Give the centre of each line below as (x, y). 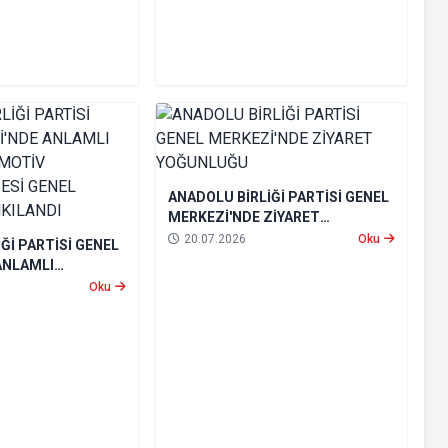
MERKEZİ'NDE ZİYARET (243, 217)
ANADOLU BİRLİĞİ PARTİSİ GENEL (278, 197)
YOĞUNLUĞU (210, 237)
